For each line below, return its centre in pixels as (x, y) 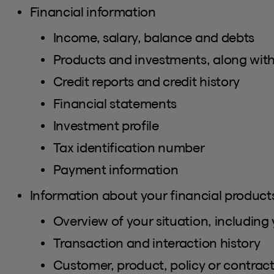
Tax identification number (129, 148)
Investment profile (106, 126)
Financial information (93, 12)
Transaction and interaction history (157, 243)
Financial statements (115, 104)
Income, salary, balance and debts (154, 38)
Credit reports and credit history (146, 82)
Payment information (116, 170)
